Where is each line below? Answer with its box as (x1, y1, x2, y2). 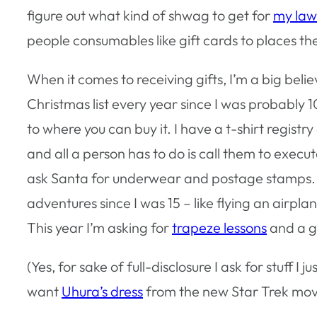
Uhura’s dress (62, 282, 143, 300)
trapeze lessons (172, 218, 267, 236)
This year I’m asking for (27, 218, 172, 236)
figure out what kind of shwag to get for (27, 6, 273, 24)
